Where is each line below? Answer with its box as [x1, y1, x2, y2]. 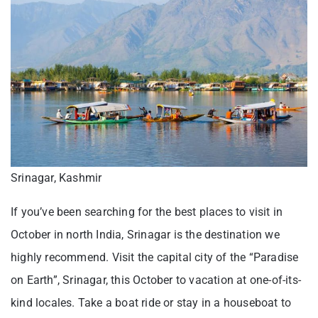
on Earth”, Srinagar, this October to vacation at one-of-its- [11, 273, 302, 287]
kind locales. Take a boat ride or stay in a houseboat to [11, 295, 292, 309]
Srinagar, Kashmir [11, 170, 102, 185]
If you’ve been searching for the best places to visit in [11, 204, 283, 219]
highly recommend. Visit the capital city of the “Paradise [11, 250, 299, 264]
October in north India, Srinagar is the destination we [11, 227, 280, 241]
